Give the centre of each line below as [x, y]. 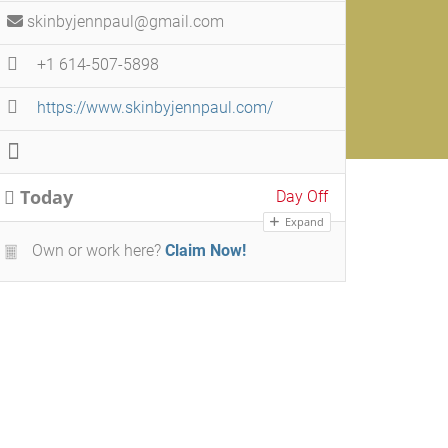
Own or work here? [94, 250]
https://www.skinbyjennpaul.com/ [155, 107]
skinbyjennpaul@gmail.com [125, 21]
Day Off [302, 196]
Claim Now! [205, 250]
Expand [303, 221]
